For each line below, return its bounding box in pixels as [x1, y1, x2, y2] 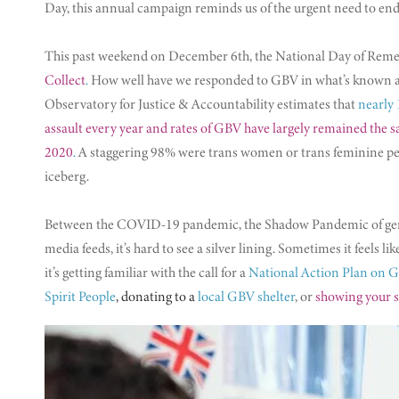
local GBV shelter [198, 286, 295, 307]
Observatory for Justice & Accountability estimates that [45, 94, 358, 115]
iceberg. [45, 166, 89, 187]
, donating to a [116, 286, 195, 307]
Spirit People [45, 286, 116, 307]
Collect [45, 69, 85, 91]
